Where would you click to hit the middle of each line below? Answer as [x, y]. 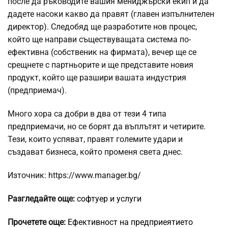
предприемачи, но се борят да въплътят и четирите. [107, 126]
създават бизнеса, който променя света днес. [95, 152]
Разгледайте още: [41, 198]
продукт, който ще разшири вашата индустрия [97, 77]
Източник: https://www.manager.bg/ [74, 175]
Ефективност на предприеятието [130, 222]
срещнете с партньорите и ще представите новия [101, 65]
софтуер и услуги [109, 198]
